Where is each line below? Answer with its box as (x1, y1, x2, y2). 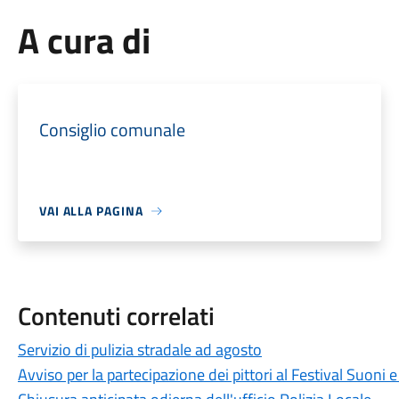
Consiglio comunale (38, 116, 185, 143)
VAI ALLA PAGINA (38, 201, 143, 220)
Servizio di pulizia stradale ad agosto (17, 338, 262, 362)
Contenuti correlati (17, 297, 215, 335)
